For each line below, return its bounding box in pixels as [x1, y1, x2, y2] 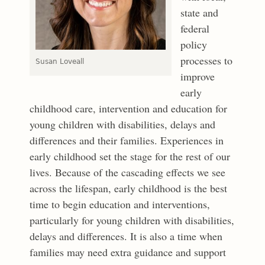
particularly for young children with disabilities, [30, 213, 235, 228]
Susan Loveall [35, 57, 85, 66]
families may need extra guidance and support [30, 245, 227, 260]
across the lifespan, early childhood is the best [30, 181, 228, 196]
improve [180, 69, 215, 84]
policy [180, 37, 208, 52]
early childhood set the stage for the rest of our [30, 149, 231, 164]
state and [180, 5, 219, 20]
